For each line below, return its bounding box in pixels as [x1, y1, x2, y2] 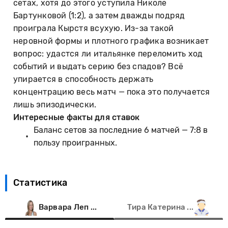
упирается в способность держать [13, 74, 154, 84]
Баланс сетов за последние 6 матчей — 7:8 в [34, 125, 208, 135]
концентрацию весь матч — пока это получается [13, 87, 210, 97]
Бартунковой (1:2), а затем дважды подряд [13, 10, 185, 20]
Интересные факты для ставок [13, 112, 140, 122]
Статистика [13, 177, 68, 188]
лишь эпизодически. [13, 99, 97, 109]
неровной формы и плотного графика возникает [13, 36, 209, 46]
